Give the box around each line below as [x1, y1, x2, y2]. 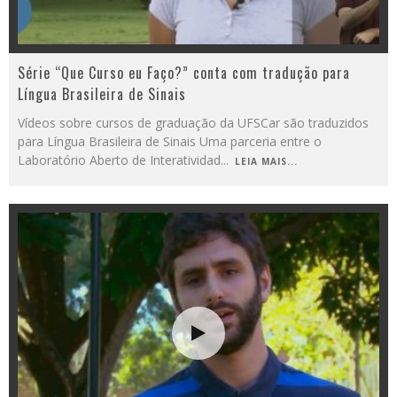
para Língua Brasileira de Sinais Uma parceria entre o [18, 133, 322, 150]
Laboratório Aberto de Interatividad [18, 152, 221, 168]
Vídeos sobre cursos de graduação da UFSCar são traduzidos [18, 114, 369, 131]
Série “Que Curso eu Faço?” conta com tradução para [18, 62, 350, 83]
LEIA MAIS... [235, 155, 298, 167]
